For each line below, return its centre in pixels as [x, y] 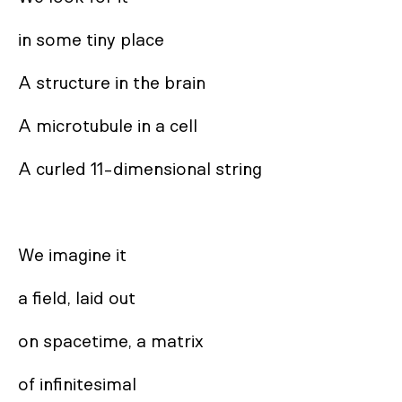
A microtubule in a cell [108, 127]
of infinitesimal [77, 385]
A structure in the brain [112, 83]
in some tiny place [91, 40]
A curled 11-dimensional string [140, 170]
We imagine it [72, 256]
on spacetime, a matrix [111, 342]
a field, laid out [77, 299]
